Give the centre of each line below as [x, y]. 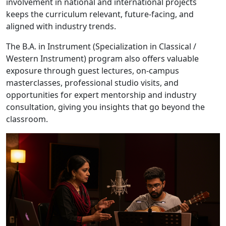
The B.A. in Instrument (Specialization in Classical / [101, 46]
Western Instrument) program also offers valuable [102, 58]
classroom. [27, 119]
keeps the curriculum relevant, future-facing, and [100, 14]
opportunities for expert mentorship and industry [101, 95]
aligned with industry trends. [61, 26]
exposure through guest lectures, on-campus [93, 70]
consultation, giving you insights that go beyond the [105, 107]
